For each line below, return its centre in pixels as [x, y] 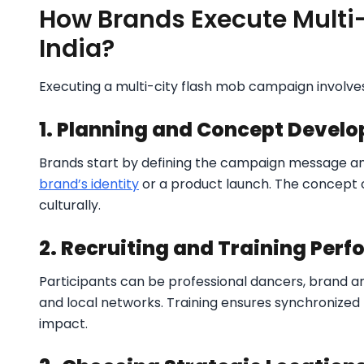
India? [77, 48]
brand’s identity [89, 184]
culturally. [70, 205]
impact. [63, 323]
